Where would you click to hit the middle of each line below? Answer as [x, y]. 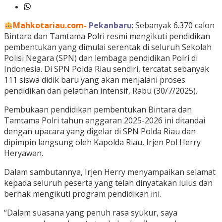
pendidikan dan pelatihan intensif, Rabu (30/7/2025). [101, 91]
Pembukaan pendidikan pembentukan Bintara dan [98, 110]
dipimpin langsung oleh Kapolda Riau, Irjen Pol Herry [102, 142]
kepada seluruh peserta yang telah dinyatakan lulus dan [108, 183]
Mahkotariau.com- [50, 26]
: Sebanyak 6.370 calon [173, 26]
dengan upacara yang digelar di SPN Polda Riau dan [100, 132]
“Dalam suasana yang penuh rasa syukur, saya [91, 213]
